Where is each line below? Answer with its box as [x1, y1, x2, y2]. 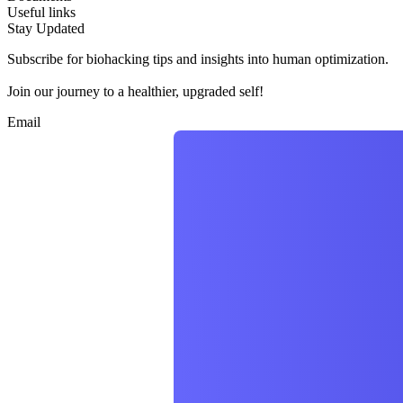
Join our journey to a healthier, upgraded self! [7, 84, 264, 100]
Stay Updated [7, 21, 85, 37]
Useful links [7, 4, 76, 21]
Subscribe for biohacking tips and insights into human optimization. [7, 51, 389, 67]
